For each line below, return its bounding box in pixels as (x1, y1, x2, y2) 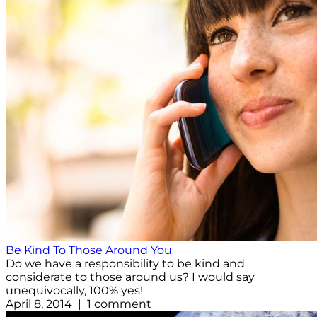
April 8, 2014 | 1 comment (6, 297, 151, 311)
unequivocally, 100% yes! (6, 284, 143, 298)
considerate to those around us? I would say (6, 270, 255, 284)
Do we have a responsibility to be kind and (6, 257, 245, 271)
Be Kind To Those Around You (6, 243, 172, 258)
